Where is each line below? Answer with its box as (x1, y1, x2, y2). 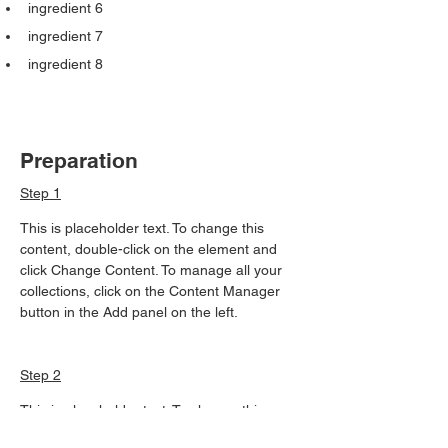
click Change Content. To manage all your (20, 262, 286, 278)
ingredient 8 (28, 56, 103, 72)
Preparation (20, 148, 138, 173)
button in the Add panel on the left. (20, 304, 238, 320)
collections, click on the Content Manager (20, 283, 284, 299)
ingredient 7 (28, 28, 103, 44)
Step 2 (20, 367, 61, 383)
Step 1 (20, 185, 61, 201)
